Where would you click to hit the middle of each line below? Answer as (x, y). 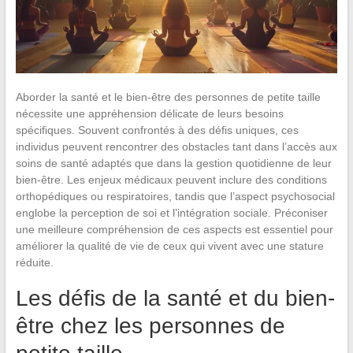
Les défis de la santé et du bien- (175, 298)
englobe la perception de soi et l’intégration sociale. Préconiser (171, 212)
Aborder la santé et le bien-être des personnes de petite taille (168, 97)
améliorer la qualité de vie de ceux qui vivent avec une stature (169, 245)
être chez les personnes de (150, 325)
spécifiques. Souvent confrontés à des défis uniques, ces (157, 130)
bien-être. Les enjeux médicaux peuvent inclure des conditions (171, 179)
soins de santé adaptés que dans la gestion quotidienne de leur (173, 163)
